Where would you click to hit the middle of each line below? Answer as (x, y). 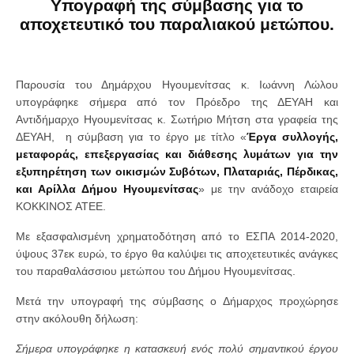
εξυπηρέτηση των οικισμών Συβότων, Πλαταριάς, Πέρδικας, (177, 172)
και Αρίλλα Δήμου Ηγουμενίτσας (107, 189)
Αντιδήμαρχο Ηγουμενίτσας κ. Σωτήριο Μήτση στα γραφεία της (177, 120)
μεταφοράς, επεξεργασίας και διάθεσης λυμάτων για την (177, 154)
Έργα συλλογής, (292, 137)
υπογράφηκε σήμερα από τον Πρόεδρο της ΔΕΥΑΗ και (177, 102)
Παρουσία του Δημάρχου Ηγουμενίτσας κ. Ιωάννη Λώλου (177, 85)
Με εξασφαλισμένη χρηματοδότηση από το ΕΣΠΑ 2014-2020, (177, 237)
